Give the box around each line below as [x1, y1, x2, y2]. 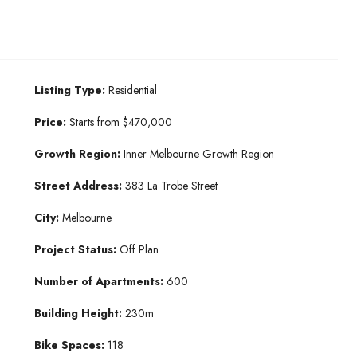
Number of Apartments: [33, 273, 167, 290]
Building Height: [33, 305, 125, 322]
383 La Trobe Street [124, 178, 218, 194]
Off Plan [119, 241, 159, 258]
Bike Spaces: [33, 337, 108, 354]
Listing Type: [33, 82, 108, 99]
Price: [33, 114, 66, 131]
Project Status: [33, 241, 120, 258]
